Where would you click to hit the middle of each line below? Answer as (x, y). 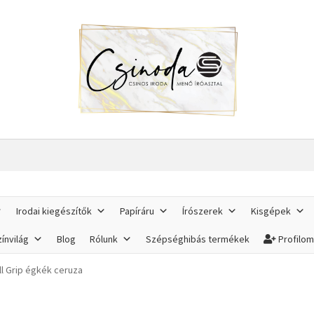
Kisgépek (271, 211)
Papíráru (137, 211)
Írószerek (203, 211)
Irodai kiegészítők (54, 211)
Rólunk (104, 239)
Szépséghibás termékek (198, 239)
